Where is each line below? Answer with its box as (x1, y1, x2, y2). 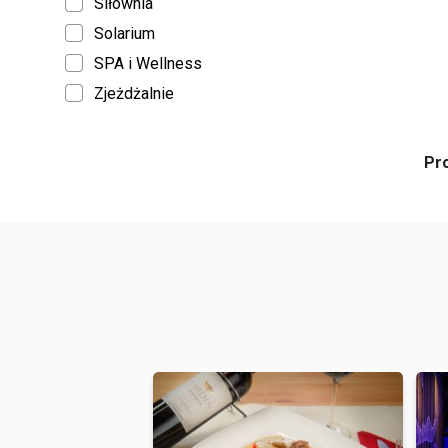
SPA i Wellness (94, 54, 202, 73)
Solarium (94, 24, 155, 43)
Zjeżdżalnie (94, 84, 174, 103)
